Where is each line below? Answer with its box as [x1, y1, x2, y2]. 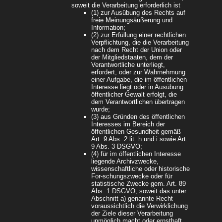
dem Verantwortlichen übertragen [91, 98, 185, 106]
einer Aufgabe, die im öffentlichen [91, 76, 187, 84]
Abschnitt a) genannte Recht [91, 195, 173, 203]
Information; [91, 24, 125, 32]
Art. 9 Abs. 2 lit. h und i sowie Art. [91, 135, 188, 143]
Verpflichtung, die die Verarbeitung [91, 39, 189, 47]
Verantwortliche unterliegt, [91, 61, 165, 69]
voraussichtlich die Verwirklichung [91, 202, 188, 210]
